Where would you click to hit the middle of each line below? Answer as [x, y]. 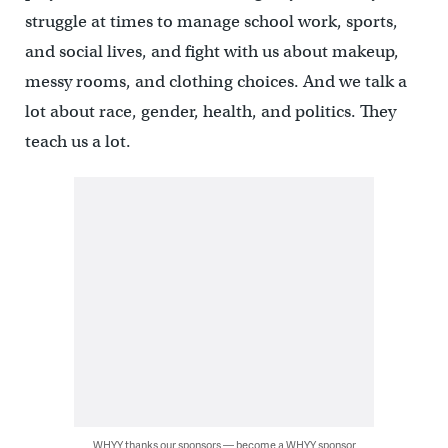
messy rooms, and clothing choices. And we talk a [215, 81]
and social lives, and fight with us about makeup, [211, 51]
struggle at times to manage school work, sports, [211, 21]
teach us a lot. [77, 141]
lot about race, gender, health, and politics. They [210, 111]
